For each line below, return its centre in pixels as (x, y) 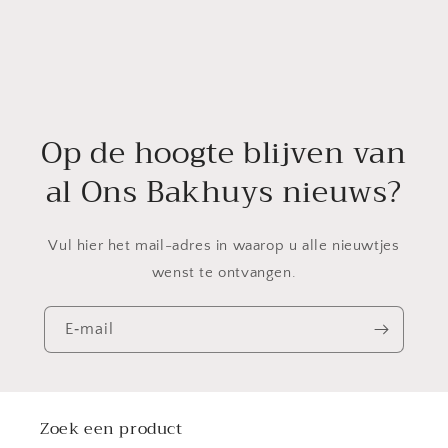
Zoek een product (111, 429)
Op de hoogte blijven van (224, 153)
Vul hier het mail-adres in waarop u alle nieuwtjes (224, 246)
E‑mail (89, 329)
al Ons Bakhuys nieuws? (224, 192)
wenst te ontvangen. (224, 273)
